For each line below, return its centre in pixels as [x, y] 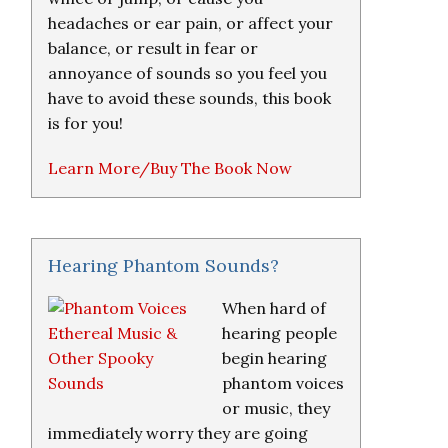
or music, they [276, 408]
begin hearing [274, 358]
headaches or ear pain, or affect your [190, 23]
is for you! [85, 123]
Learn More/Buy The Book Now [170, 168]
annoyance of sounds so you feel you [187, 73]
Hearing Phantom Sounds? [163, 265]
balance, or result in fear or [153, 48]
